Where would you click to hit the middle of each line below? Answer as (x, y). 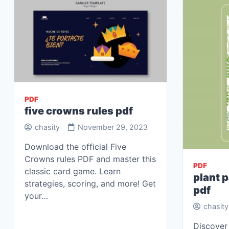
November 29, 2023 (113, 127)
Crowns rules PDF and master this (90, 159)
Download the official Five (75, 146)
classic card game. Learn (73, 171)
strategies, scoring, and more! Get (90, 183)
